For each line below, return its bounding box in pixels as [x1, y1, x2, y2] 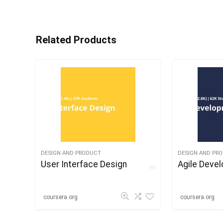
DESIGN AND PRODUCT [41, 150, 102, 156]
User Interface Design [41, 159, 127, 169]
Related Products [36, 34, 116, 46]
